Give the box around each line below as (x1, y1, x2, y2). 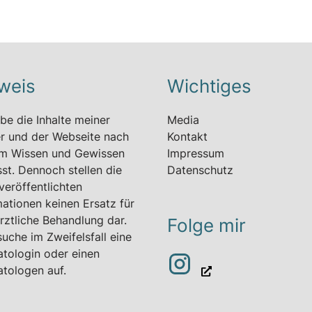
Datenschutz (167, 163, 233, 178)
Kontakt (167, 130, 208, 144)
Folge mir (167, 214, 246, 237)
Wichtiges (167, 75, 251, 97)
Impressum (167, 146, 224, 161)
